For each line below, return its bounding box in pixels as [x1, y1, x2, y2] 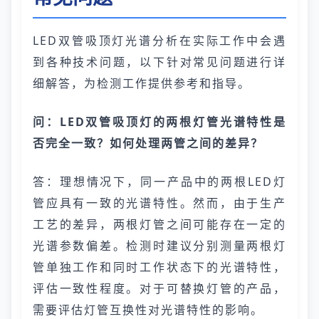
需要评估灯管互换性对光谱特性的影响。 [33, 302, 263, 318]
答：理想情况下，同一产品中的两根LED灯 [33, 174, 286, 189]
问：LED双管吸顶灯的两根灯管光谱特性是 [33, 114, 286, 130]
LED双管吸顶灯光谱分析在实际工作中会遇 [33, 33, 286, 48]
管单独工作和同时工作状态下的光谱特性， [33, 259, 286, 275]
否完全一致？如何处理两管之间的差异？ [33, 135, 263, 151]
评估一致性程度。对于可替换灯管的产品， [33, 281, 286, 296]
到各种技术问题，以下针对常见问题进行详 [33, 54, 286, 70]
